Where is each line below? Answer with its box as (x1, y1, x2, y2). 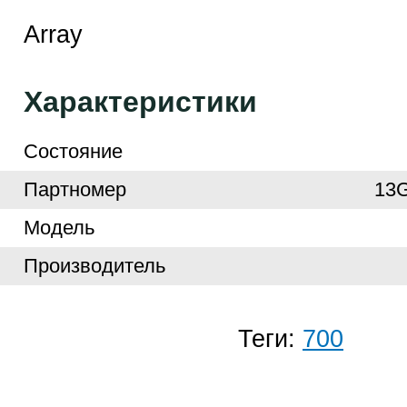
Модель (23, 216, 94, 239)
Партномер (23, 178, 126, 201)
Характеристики (23, 85, 257, 118)
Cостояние (23, 140, 123, 163)
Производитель (23, 254, 165, 277)
